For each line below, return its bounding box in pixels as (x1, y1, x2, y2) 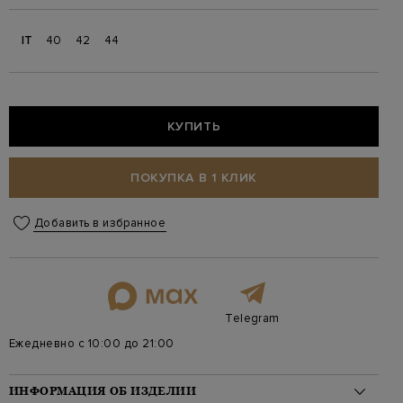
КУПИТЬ (166, 118, 221, 134)
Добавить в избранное (33, 215, 166, 230)
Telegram (225, 311, 280, 327)
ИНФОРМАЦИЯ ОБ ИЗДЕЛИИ (9, 385, 197, 399)
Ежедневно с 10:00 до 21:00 (9, 336, 175, 352)
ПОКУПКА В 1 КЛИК (130, 169, 257, 185)
